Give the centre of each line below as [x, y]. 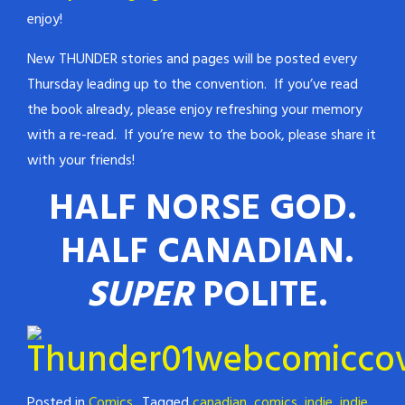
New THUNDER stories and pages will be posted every [192, 59]
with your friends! [81, 160]
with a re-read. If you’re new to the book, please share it [202, 135]
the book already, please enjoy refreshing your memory [195, 110]
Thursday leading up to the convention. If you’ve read [193, 85]
